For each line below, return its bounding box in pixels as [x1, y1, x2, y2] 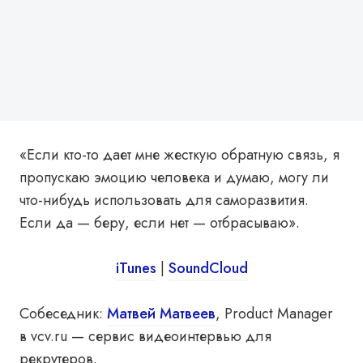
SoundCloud [168, 258, 248, 279]
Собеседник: [19, 303, 107, 324]
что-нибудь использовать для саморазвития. [19, 190, 309, 211]
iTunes [115, 258, 156, 279]
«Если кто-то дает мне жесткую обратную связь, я [19, 144, 340, 165]
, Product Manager [216, 303, 333, 324]
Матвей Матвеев [107, 303, 216, 324]
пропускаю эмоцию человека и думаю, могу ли [19, 167, 329, 188]
